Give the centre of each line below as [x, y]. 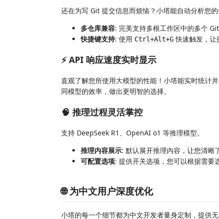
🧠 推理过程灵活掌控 [102, 112]
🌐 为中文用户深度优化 [107, 191]
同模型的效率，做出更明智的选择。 [116, 91]
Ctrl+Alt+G [154, 39]
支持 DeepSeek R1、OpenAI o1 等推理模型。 [132, 132]
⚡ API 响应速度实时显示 [109, 60]
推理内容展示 [101, 150]
